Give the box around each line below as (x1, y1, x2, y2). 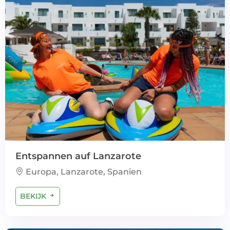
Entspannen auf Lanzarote (15, 150, 141, 162)
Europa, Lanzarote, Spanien (24, 167, 142, 177)
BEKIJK (20, 191, 48, 201)
